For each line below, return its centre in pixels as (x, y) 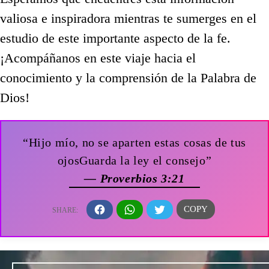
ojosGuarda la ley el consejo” (134, 161)
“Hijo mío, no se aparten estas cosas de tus (134, 143)
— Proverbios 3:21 (134, 179)
